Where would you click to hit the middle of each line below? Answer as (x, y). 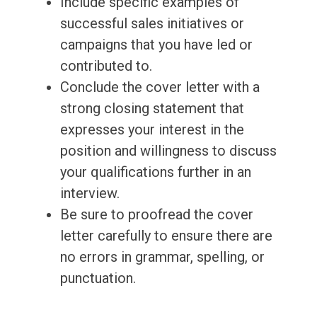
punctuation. (98, 278)
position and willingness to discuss (168, 151)
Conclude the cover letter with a (160, 87)
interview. (90, 194)
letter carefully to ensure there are (166, 236)
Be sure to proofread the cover (156, 215)
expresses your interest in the (152, 130)
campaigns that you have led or (156, 45)
